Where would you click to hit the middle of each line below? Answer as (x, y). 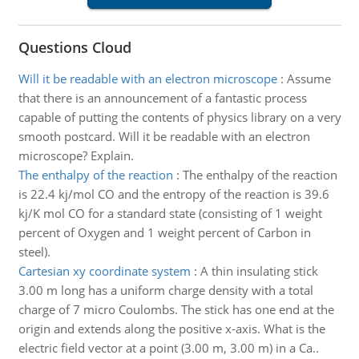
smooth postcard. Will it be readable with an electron (164, 136)
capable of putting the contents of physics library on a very (179, 117)
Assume (309, 79)
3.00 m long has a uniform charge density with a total (165, 290)
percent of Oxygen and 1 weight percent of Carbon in (164, 232)
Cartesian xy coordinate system (104, 271)
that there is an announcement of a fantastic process (162, 98)
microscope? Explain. (76, 155)
